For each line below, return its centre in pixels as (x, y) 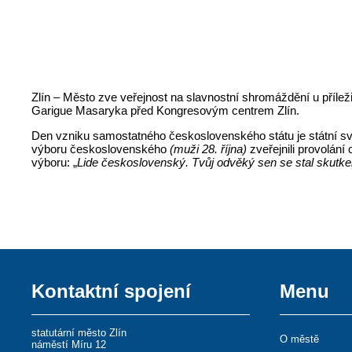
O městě (300, 339)
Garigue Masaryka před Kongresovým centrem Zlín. (166, 111)
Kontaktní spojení (112, 291)
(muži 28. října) (210, 149)
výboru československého (101, 149)
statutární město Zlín (79, 333)
